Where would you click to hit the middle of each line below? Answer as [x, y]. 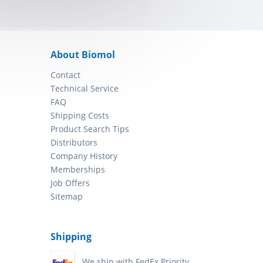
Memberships [78, 170]
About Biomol [83, 55]
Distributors [74, 143]
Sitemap [67, 197]
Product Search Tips [90, 129]
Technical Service [85, 89]
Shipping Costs [80, 116]
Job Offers [70, 183]
